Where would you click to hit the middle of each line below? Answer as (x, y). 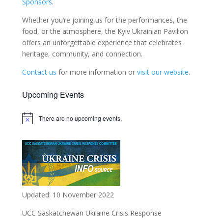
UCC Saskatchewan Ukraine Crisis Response (92, 213)
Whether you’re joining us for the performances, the (104, 20)
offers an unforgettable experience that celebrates (102, 42)
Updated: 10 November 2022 (68, 195)
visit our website (163, 72)
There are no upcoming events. (80, 118)
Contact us (39, 72)
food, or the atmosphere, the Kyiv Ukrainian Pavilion (105, 31)
